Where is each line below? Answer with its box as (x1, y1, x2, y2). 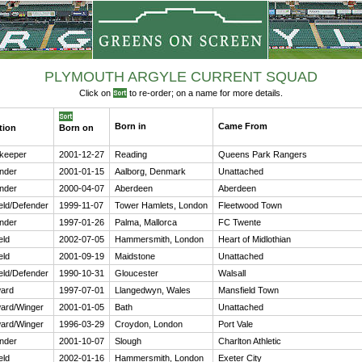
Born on (59, 123, 94, 133)
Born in (115, 121, 146, 131)
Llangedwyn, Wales (115, 285, 191, 295)
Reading (115, 149, 147, 159)
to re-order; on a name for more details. (127, 88, 283, 98)
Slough (115, 336, 141, 346)
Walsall (218, 268, 246, 278)
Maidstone (115, 251, 155, 261)
